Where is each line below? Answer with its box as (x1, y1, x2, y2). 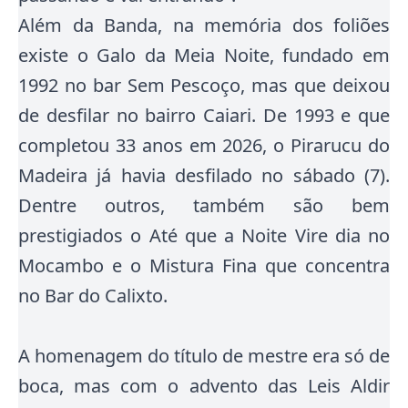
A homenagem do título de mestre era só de (18, 343, 390, 368)
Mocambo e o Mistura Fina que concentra (18, 253, 390, 278)
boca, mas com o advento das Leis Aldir (18, 373, 390, 398)
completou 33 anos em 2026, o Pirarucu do (18, 133, 390, 158)
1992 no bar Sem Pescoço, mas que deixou (18, 73, 390, 97)
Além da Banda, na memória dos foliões (18, 13, 390, 37)
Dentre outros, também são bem (18, 193, 390, 218)
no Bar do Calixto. (18, 283, 177, 308)
